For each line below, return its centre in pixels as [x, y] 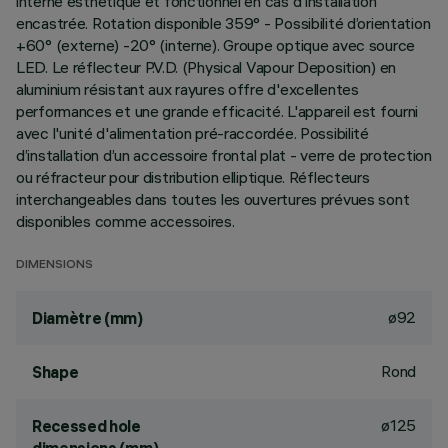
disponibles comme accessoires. [125, 221]
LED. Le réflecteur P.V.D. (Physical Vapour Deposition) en [206, 67]
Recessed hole [86, 426]
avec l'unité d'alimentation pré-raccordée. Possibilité [192, 133]
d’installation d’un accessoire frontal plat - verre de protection [224, 155]
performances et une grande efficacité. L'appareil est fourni [217, 111]
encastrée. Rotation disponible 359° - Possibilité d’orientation [223, 23]
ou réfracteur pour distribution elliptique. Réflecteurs [193, 177]
